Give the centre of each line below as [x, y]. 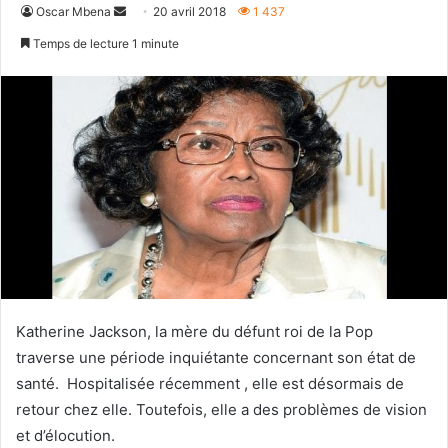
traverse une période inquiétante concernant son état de [216, 357]
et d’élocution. [65, 435]
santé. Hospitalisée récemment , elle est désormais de [210, 383]
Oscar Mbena [73, 11]
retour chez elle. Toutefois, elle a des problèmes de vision [221, 409]
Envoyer [148, 10]
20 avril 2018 [189, 11]
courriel [146, 58]
